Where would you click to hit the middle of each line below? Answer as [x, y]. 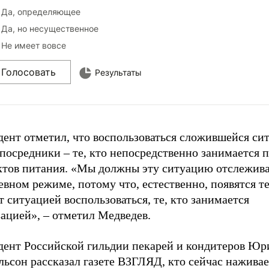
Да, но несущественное [50, 29]
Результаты [118, 72]
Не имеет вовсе [34, 45]
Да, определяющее [41, 12]
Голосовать [29, 72]
